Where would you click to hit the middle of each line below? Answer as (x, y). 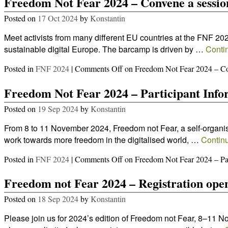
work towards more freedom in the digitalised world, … (103, 139)
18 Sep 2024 (58, 199)
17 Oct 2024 (58, 18)
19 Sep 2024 (58, 108)
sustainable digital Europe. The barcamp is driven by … (105, 49)
